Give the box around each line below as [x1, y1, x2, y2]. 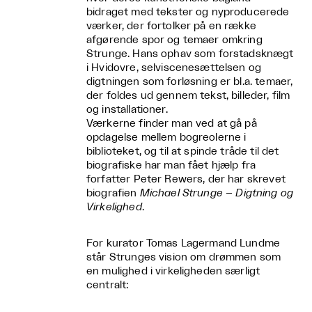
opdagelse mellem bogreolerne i [86, 132, 247, 143]
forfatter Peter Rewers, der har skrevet [86, 173, 286, 185]
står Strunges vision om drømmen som [86, 251, 281, 263]
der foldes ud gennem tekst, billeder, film [86, 90, 290, 101]
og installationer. [86, 104, 168, 115]
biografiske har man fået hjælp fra [86, 159, 256, 171]
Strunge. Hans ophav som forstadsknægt [86, 48, 294, 59]
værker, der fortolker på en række [86, 20, 256, 31]
